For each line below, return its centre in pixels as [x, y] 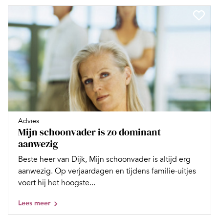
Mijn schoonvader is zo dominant [89, 132]
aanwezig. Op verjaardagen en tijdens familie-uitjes [107, 171]
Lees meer [34, 203]
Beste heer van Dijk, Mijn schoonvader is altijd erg [104, 160]
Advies [29, 121]
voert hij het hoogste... [57, 183]
